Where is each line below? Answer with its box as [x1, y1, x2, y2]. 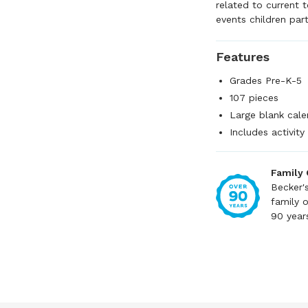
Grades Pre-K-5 [230, 75, 302, 86]
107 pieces [230, 92, 278, 103]
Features [216, 49, 269, 64]
